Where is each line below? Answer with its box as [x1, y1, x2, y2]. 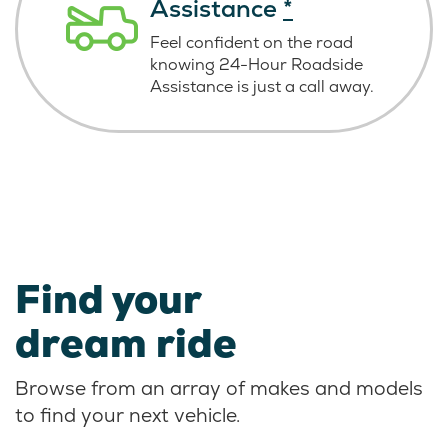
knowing [150, 54, 219, 76]
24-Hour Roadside [219, 54, 363, 76]
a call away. [285, 76, 374, 98]
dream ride [15, 317, 237, 370]
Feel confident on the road [150, 32, 353, 54]
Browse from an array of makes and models [15, 376, 423, 402]
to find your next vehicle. [15, 403, 240, 429]
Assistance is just [150, 76, 285, 98]
